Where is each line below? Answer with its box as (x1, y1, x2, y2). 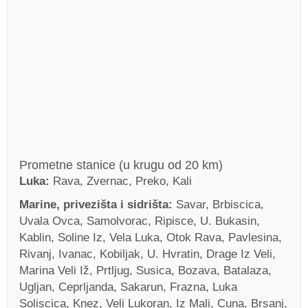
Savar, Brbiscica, (176, 198, 264, 211)
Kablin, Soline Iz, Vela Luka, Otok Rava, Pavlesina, (19, 231, 282, 244)
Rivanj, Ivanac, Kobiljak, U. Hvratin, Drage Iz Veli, (19, 247, 276, 261)
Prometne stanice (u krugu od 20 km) (19, 157, 223, 172)
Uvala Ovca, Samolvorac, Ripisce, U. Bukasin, (19, 214, 260, 228)
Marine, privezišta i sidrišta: (19, 198, 176, 211)
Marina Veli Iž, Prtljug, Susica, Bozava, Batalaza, (19, 264, 272, 277)
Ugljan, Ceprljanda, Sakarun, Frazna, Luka (19, 280, 237, 294)
